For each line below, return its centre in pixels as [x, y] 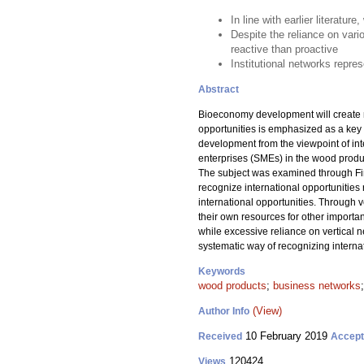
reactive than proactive [284, 49]
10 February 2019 [286, 336]
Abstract [219, 89]
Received [220, 336]
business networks [317, 286]
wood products [232, 286]
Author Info [224, 311]
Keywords [222, 271]
